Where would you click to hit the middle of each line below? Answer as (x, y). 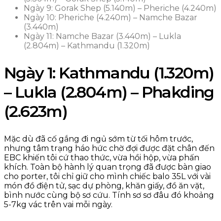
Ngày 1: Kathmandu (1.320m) (109, 73)
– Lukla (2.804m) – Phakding (109, 92)
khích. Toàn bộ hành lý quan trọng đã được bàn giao (108, 167)
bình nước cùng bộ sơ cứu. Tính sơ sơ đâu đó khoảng (109, 195)
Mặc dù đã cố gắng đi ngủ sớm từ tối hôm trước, (98, 139)
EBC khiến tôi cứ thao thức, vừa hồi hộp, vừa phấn (102, 157)
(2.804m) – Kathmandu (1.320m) (87, 45)
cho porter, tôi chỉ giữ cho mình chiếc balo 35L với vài (107, 176)
